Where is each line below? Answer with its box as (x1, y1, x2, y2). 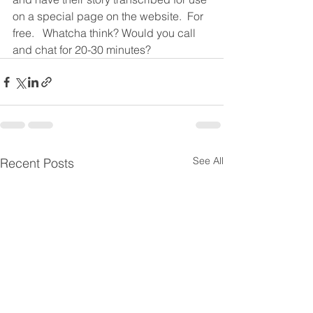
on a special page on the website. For (13, 9, 206, 23)
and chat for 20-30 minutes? (13, 43, 156, 57)
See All (193, 154, 224, 167)
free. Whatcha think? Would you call (13, 26, 198, 40)
